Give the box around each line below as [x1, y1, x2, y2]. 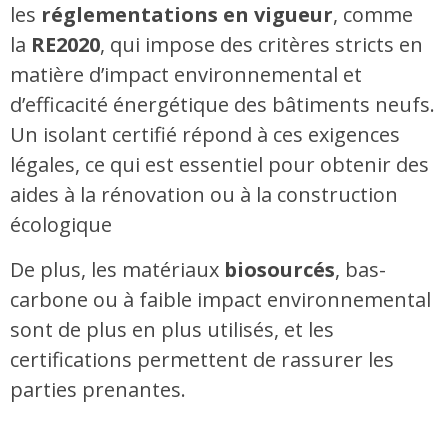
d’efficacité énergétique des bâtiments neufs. [10, 91, 435, 119]
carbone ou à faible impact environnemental [10, 285, 431, 313]
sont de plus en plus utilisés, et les [10, 315, 334, 343]
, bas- [335, 255, 386, 283]
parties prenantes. [10, 375, 186, 403]
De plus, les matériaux [10, 255, 224, 283]
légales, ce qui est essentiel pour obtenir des [10, 151, 429, 179]
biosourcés [224, 255, 335, 283]
